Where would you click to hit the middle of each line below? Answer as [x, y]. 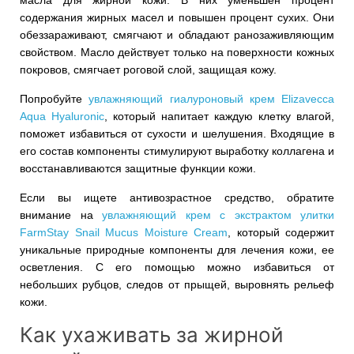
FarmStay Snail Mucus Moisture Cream [124, 232]
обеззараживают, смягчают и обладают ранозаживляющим [177, 34]
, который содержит [281, 232]
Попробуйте [55, 98]
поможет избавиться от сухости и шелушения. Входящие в [177, 133]
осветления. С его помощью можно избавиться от [177, 267]
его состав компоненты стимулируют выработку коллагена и [177, 151]
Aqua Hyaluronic [62, 116]
